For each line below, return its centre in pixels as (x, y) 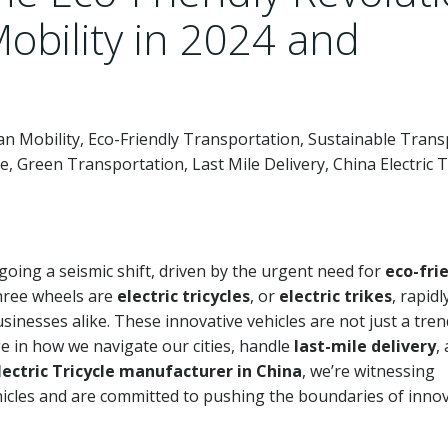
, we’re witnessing (368, 371)
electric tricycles (183, 296)
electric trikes (335, 296)
